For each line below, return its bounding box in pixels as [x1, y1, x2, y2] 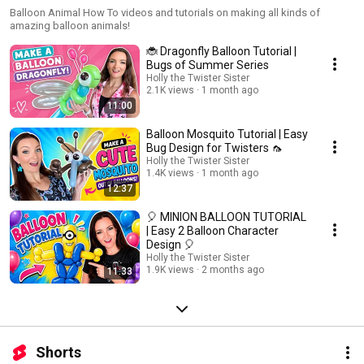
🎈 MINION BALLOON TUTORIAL [146, 210, 306, 224]
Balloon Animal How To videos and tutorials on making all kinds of [10, 6, 320, 19]
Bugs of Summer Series [146, 58, 269, 72]
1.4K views [146, 167, 194, 180]
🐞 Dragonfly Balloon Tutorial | [146, 45, 297, 58]
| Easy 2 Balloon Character [146, 224, 279, 238]
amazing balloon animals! [10, 19, 130, 32]
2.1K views [146, 84, 194, 97]
